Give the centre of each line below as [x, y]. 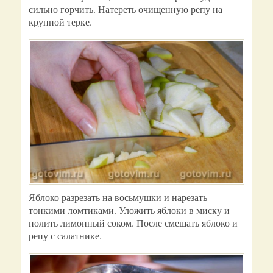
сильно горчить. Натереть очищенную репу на [126, 9]
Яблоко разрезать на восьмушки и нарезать [118, 197]
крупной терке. [60, 22]
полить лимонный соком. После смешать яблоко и [133, 223]
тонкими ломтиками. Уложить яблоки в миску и [129, 210]
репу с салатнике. [65, 236]
